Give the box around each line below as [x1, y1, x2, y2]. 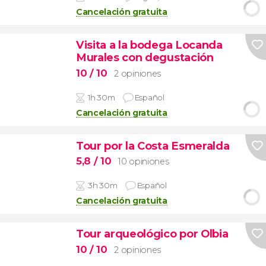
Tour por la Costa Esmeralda [75, 138, 230, 153]
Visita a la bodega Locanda [75, 38, 223, 52]
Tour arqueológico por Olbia [75, 227, 229, 241]
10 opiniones [118, 156, 169, 167]
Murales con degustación [75, 50, 214, 65]
